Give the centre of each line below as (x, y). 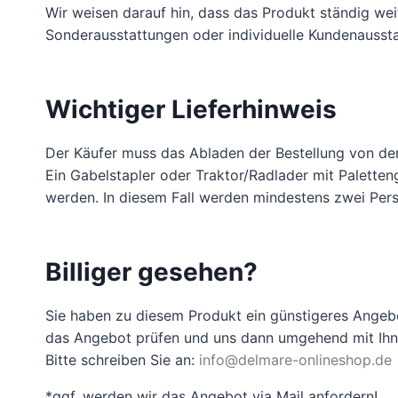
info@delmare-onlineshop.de (295, 359)
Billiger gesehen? (151, 271)
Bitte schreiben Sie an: (122, 359)
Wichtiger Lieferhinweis (191, 109)
